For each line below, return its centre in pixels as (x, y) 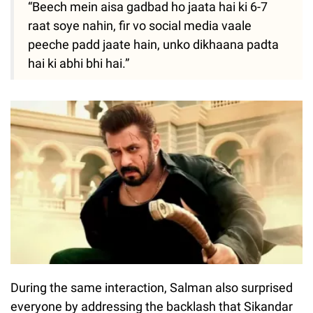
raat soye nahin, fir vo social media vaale (140, 25)
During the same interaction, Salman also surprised (152, 288)
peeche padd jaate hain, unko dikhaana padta (153, 44)
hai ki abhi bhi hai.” (79, 63)
